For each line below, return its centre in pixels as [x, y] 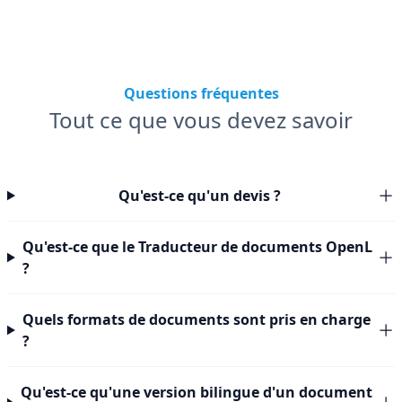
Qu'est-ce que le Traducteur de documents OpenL [197, 247]
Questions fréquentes [201, 93]
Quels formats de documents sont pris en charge [196, 319]
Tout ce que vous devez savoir [201, 120]
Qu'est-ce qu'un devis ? [199, 196]
